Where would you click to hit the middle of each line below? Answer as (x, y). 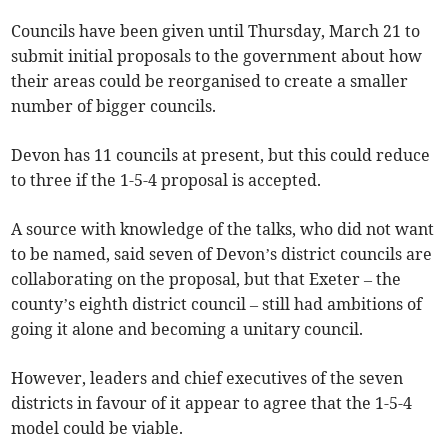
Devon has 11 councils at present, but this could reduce (221, 155)
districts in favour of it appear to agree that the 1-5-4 (212, 403)
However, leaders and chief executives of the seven (207, 378)
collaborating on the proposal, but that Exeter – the (206, 279)
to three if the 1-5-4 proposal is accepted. (166, 180)
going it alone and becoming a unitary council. (187, 329)
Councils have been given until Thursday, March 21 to (216, 31)
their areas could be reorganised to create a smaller (210, 81)
